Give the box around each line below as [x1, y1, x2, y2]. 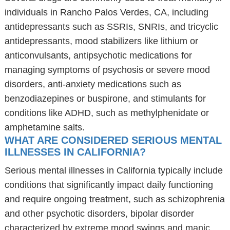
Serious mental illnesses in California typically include [4, 165, 223, 176]
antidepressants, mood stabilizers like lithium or [4, 36, 198, 46]
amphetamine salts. [4, 122, 85, 132]
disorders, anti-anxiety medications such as [4, 79, 181, 89]
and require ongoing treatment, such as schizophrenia [4, 194, 225, 204]
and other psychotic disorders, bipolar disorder [4, 208, 194, 219]
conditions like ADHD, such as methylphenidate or [4, 108, 209, 118]
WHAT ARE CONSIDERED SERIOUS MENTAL [4, 135, 222, 146]
